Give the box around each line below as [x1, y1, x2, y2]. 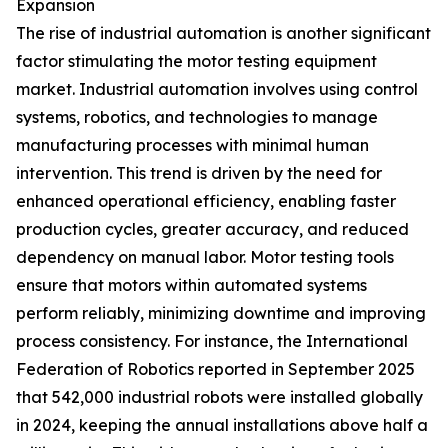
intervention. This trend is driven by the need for [16, 163, 382, 184]
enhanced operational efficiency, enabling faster [16, 191, 396, 212]
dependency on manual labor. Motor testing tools [16, 247, 394, 268]
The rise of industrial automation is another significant [16, 23, 431, 44]
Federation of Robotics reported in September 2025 [16, 359, 415, 380]
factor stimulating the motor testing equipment [16, 51, 377, 72]
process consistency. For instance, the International [16, 331, 408, 352]
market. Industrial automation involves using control [16, 79, 418, 100]
